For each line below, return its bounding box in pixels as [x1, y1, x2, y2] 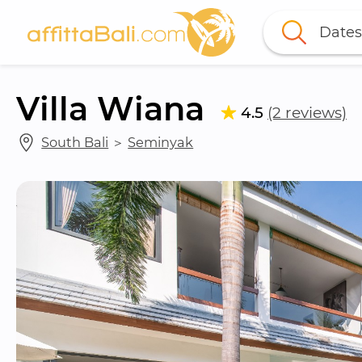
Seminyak [128, 133, 194, 150]
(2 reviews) [267, 103, 347, 122]
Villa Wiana [16, 89, 204, 128]
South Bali [41, 133, 109, 150]
